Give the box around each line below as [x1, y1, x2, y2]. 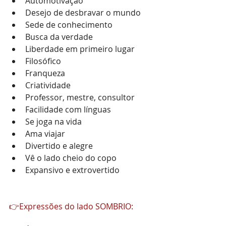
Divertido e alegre [25, 140, 93, 151]
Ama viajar [25, 128, 65, 139]
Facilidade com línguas [25, 104, 111, 115]
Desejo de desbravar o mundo [25, 7, 141, 18]
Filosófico [25, 55, 61, 67]
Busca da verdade [25, 31, 93, 42]
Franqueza [25, 68, 65, 79]
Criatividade [25, 80, 71, 91]
